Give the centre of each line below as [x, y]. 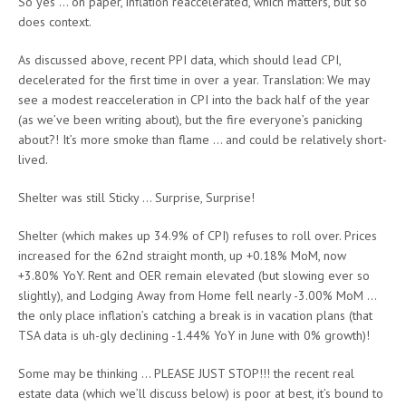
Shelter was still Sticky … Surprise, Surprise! [136, 197]
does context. [55, 21]
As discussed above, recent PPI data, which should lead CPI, [179, 59]
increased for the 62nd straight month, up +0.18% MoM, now [182, 255]
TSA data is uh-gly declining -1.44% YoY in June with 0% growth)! [194, 335]
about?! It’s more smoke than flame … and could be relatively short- [203, 139]
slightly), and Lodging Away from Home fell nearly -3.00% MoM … [197, 295]
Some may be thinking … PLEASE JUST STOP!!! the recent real [186, 373]
